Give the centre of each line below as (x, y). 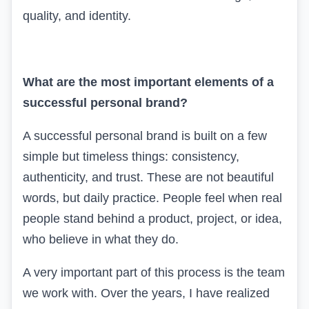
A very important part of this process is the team (154, 272)
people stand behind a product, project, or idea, (152, 218)
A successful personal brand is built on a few (145, 136)
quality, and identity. (77, 16)
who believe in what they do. (101, 239)
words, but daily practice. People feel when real (152, 198)
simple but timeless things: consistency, (131, 156)
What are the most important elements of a (148, 82)
